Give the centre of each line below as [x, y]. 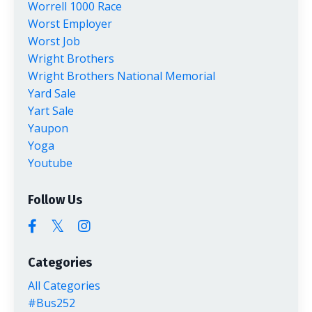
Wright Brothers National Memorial [122, 76]
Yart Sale [51, 110]
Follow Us [55, 200]
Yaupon [48, 128]
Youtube [50, 163]
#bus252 [52, 303]
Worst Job [54, 41]
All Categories [64, 285]
